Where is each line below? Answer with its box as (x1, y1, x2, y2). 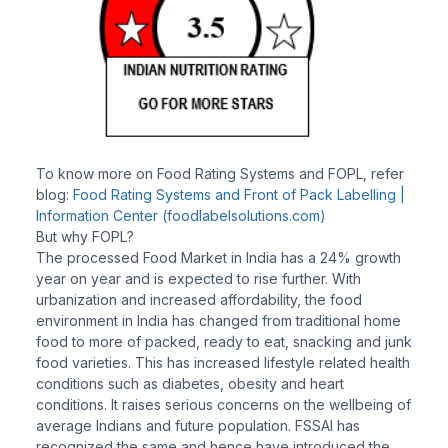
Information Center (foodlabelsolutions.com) (36, 206, 326, 224)
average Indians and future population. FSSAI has (36, 416, 360, 434)
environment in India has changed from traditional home (36, 311, 401, 329)
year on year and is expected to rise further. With (36, 269, 361, 287)
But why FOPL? (36, 227, 134, 245)
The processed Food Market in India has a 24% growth (36, 248, 401, 266)
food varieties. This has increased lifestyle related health (36, 353, 410, 371)
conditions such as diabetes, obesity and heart (36, 374, 344, 392)
